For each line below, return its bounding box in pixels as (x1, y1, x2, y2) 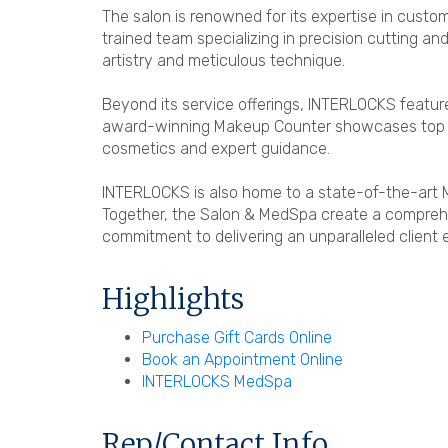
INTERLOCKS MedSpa (142, 371, 292, 391)
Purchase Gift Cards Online (142, 327, 332, 347)
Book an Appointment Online (142, 349, 343, 369)
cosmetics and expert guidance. (102, 138, 330, 158)
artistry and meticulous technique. (102, 50, 345, 70)
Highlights (102, 280, 244, 317)
